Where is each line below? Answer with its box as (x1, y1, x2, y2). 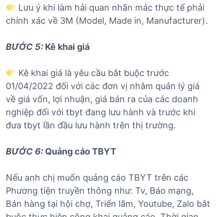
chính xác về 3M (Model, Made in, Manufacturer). (6, 15, 208, 26)
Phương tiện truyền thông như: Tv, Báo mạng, (6, 186, 194, 196)
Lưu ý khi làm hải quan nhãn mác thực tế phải (15, 2, 204, 13)
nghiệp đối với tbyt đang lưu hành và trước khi (6, 107, 195, 118)
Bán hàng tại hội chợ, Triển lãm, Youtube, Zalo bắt (6, 199, 210, 209)
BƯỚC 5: (6, 42, 43, 52)
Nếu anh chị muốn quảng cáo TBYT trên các (6, 172, 188, 183)
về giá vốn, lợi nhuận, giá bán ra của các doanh (6, 94, 198, 105)
